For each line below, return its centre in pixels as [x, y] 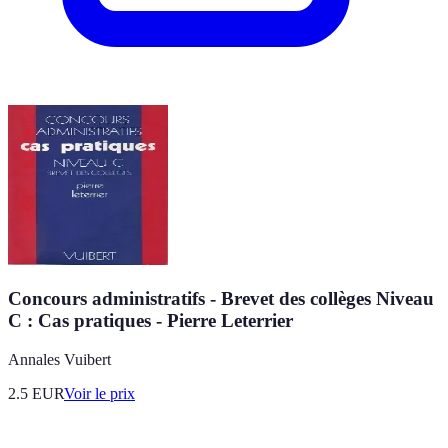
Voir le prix [99, 393]
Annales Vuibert [59, 359]
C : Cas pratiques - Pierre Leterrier [150, 320]
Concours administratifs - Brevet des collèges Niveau [221, 298]
